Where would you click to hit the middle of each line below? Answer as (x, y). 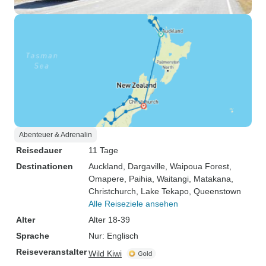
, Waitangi (170, 179)
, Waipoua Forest (197, 166)
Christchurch (112, 191)
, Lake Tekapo (162, 191)
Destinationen (45, 166)
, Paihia (138, 179)
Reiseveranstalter (51, 252)
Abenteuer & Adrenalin (56, 135)
